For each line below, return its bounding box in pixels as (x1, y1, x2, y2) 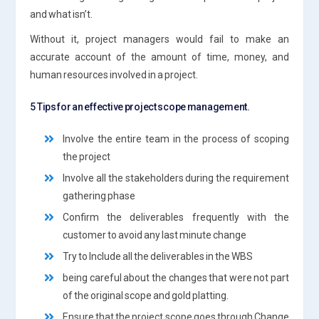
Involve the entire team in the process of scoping (63, 132, 289, 145)
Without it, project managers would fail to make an (30, 33, 289, 45)
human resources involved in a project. (30, 68, 200, 80)
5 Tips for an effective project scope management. (30, 100, 251, 113)
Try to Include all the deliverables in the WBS (63, 250, 255, 262)
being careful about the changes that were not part (63, 271, 289, 283)
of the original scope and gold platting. (63, 289, 231, 301)
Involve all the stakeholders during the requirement (63, 172, 289, 184)
